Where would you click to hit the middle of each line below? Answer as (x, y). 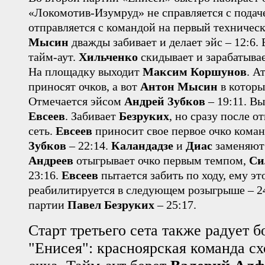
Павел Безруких (111, 204)
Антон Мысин (179, 86)
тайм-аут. (54, 56)
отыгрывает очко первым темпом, (161, 160)
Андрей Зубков (165, 101)
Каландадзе (142, 145)
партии (48, 204)
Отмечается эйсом (76, 101)
